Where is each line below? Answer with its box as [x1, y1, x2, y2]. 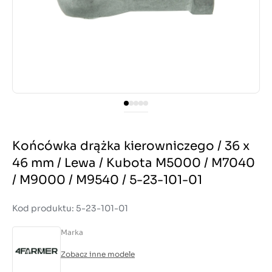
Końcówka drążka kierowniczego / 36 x [12, 138, 250, 154]
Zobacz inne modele [61, 250, 135, 259]
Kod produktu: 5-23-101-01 [12, 203, 128, 214]
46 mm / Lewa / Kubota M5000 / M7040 [12, 155, 255, 171]
